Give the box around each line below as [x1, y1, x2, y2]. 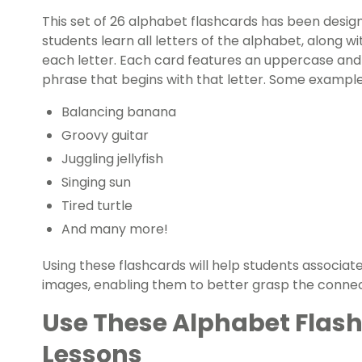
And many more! [61, 220, 168, 239]
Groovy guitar [61, 126, 149, 145]
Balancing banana [61, 103, 176, 122]
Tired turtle [61, 196, 133, 216]
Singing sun [61, 173, 131, 192]
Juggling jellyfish [61, 149, 163, 169]
